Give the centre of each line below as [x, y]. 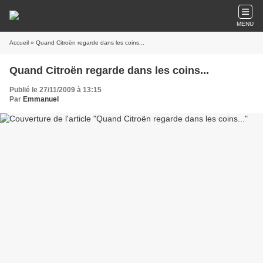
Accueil [19, 43]
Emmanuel [41, 99]
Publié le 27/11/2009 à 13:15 [55, 90]
